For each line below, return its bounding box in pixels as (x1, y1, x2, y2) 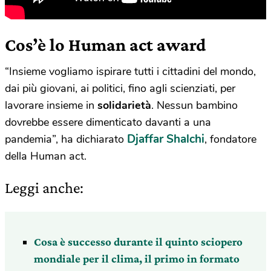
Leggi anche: (5, 179, 83, 197)
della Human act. (5, 149, 87, 164)
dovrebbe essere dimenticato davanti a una (5, 115, 211, 130)
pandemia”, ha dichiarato (5, 132, 127, 147)
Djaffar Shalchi (127, 131, 204, 148)
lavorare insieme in (5, 98, 97, 113)
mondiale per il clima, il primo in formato (34, 252, 240, 266)
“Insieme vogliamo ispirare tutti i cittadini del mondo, (5, 64, 256, 79)
